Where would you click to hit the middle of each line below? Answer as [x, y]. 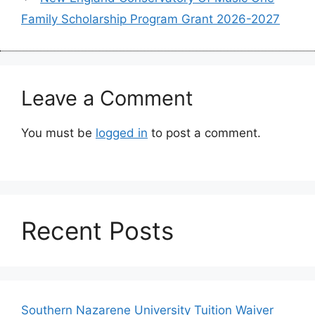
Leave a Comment [107, 98]
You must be [58, 133]
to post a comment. [204, 133]
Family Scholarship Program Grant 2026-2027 [150, 19]
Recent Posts [97, 231]
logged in [122, 133]
